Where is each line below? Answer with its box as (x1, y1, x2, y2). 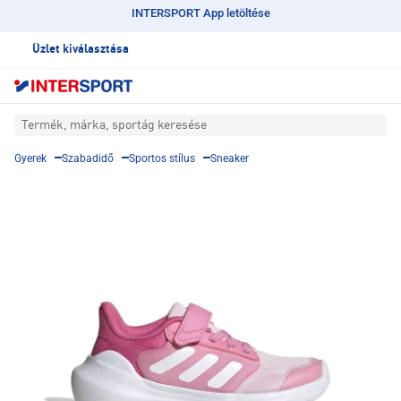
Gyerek (14, 152, 47, 166)
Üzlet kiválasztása (32, 44, 129, 55)
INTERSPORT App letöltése (131, 6, 270, 20)
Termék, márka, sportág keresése (21, 119, 207, 132)
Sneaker (210, 152, 249, 166)
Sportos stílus (129, 152, 195, 166)
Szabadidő (62, 152, 114, 166)
